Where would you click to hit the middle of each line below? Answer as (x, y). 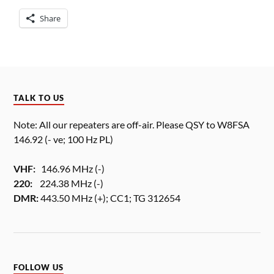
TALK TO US (39, 98)
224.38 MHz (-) (68, 183)
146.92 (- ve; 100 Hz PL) (64, 139)
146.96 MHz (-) (70, 168)
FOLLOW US (39, 267)
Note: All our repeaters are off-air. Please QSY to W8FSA (132, 124)
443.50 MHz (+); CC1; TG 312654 (110, 198)
